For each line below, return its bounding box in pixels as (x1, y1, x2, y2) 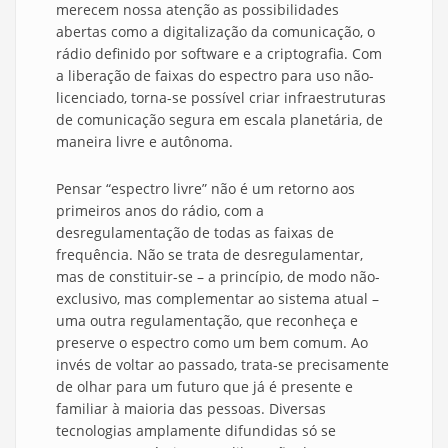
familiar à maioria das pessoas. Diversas (56, 399, 326, 419)
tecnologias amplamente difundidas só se (56, 421, 336, 441)
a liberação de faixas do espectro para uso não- (56, 66, 374, 86)
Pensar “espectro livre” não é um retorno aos (56, 179, 355, 199)
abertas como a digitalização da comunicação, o (56, 22, 375, 42)
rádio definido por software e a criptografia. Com (56, 44, 382, 64)
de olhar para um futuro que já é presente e (56, 377, 353, 397)
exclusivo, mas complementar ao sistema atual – (56, 289, 379, 309)
